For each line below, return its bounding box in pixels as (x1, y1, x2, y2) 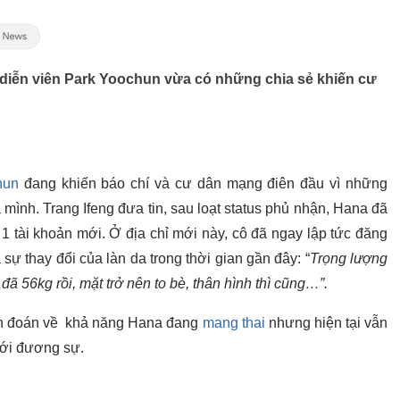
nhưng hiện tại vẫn (264, 315, 388, 330)
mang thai (202, 315, 265, 330)
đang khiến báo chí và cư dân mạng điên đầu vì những (18, 176, 388, 191)
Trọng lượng (309, 251, 388, 266)
